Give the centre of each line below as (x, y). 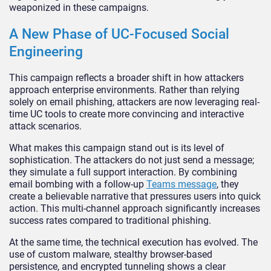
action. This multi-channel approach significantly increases (135, 209)
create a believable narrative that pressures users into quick (135, 197)
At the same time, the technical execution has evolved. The (133, 243)
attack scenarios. (45, 126)
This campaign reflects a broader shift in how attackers (126, 78)
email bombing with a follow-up (78, 184)
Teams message (181, 184)
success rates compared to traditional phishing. (110, 221)
